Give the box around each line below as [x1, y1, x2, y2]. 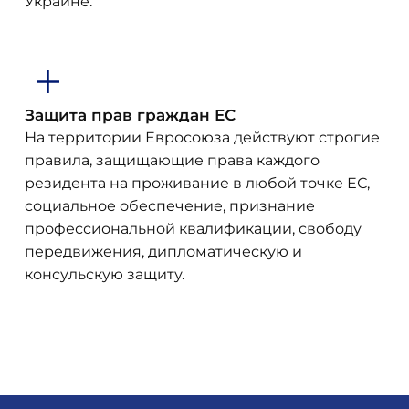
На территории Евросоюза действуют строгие [25, 129, 381, 146]
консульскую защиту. [25, 266, 185, 283]
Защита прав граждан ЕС [25, 105, 236, 124]
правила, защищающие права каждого [25, 152, 320, 169]
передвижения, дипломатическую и [25, 243, 303, 260]
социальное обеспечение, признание [25, 197, 316, 215]
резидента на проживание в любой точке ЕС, [25, 174, 371, 192]
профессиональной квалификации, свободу [25, 220, 362, 237]
